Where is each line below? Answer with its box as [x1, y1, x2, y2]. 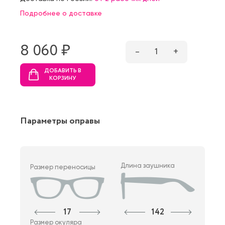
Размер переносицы [30, 163, 95, 171]
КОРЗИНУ [49, 74, 76, 82]
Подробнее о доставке [20, 9, 102, 17]
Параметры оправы [20, 114, 100, 128]
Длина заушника [121, 161, 175, 169]
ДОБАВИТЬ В [44, 66, 81, 75]
